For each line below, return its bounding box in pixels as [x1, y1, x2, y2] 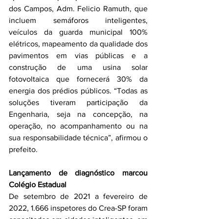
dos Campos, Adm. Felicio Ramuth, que [9, 4, 148, 13]
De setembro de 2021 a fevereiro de [9, 192, 148, 200]
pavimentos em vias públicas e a [9, 51, 148, 60]
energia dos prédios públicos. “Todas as [9, 86, 148, 95]
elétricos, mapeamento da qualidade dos [9, 39, 148, 48]
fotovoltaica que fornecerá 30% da [9, 74, 148, 83]
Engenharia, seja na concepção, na [9, 109, 148, 118]
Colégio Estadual [9, 180, 66, 189]
